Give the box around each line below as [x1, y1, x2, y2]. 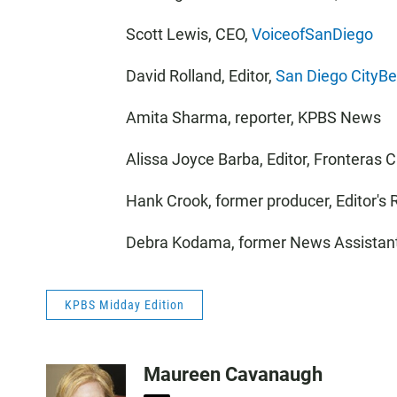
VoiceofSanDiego [252, 25, 373, 43]
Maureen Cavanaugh [144, 363, 323, 385]
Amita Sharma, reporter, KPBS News [126, 108, 381, 127]
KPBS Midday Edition [65, 298, 184, 312]
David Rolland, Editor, [126, 66, 276, 85]
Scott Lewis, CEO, [126, 25, 252, 43]
